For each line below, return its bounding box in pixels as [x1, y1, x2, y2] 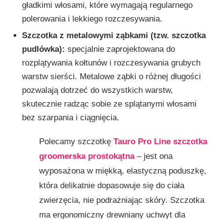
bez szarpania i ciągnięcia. [22, 112, 119, 122]
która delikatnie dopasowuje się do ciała [39, 180, 184, 190]
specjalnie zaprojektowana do [65, 44, 175, 54]
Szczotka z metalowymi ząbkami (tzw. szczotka [22, 30, 206, 40]
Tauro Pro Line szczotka [113, 136, 207, 146]
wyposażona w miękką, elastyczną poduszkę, [39, 166, 206, 175]
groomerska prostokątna [39, 151, 134, 161]
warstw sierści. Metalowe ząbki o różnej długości [22, 71, 201, 81]
